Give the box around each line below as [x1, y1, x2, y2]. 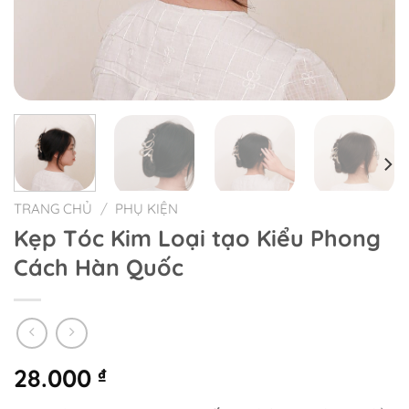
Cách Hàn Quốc [14, 253, 184, 282]
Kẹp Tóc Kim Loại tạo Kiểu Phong [14, 224, 381, 253]
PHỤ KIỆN [115, 199, 179, 217]
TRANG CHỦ [14, 199, 92, 217]
